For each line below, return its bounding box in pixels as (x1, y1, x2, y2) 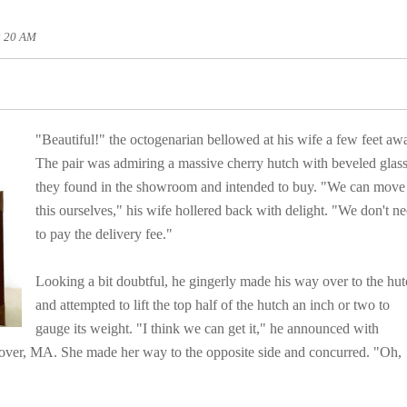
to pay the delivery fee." (35, 226, 173, 243)
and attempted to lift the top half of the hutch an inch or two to (35, 297, 390, 313)
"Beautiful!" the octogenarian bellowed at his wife (35, 132, 326, 148)
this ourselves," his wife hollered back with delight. (35, 203, 332, 219)
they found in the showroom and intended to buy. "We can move (35, 179, 405, 195)
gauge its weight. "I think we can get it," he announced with (35, 321, 379, 337)
